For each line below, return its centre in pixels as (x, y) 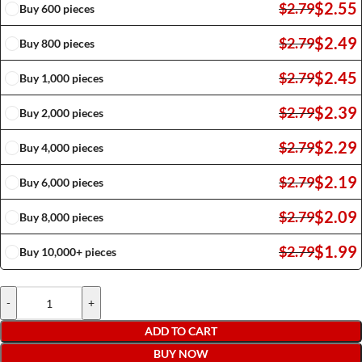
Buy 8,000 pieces (61, 217)
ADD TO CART (181, 331)
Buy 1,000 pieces (61, 78)
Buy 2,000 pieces (61, 112)
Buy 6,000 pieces (61, 182)
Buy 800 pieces (57, 43)
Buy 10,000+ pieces (68, 251)
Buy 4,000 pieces (61, 147)
